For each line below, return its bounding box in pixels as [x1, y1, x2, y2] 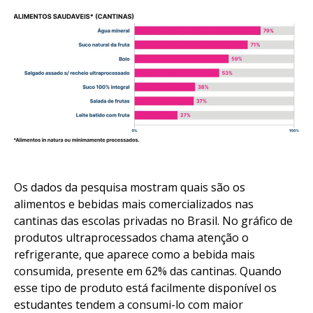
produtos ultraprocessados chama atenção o [14, 230, 249, 246]
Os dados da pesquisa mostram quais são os [14, 180, 245, 196]
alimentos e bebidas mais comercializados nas [14, 196, 254, 212]
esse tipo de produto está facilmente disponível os [14, 280, 277, 296]
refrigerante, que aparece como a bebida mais [14, 247, 255, 263]
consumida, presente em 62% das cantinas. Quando [14, 263, 282, 279]
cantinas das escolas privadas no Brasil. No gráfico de [14, 213, 293, 229]
